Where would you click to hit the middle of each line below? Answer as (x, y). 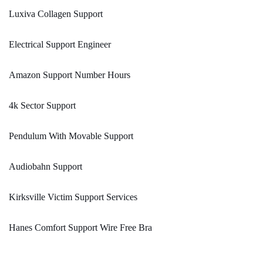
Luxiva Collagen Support (56, 14)
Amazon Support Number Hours (70, 75)
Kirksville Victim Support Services (73, 197)
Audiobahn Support (45, 167)
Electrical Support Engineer (60, 45)
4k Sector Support (42, 106)
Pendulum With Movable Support (71, 136)
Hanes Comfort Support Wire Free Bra (80, 228)
